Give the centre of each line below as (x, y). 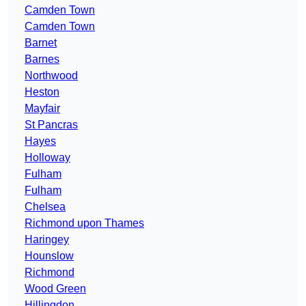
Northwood (51, 76)
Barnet (41, 43)
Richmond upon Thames (84, 223)
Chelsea (45, 207)
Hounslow (49, 256)
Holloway (47, 158)
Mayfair (42, 109)
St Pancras (51, 125)
